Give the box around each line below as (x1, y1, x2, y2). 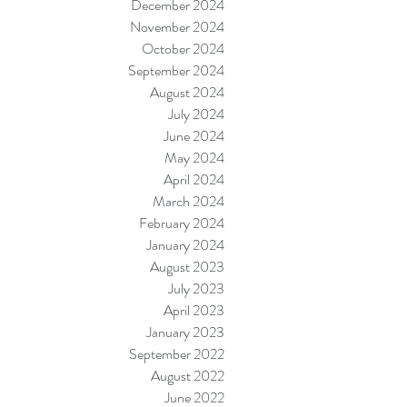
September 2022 (129, 343, 224, 364)
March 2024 (153, 191, 224, 212)
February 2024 (139, 213, 224, 233)
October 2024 (142, 38, 224, 59)
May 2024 (164, 147, 224, 168)
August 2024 (150, 82, 224, 103)
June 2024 (164, 125, 224, 146)
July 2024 (168, 104, 224, 124)
